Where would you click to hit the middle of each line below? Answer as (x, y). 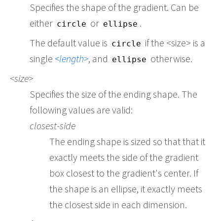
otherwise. (170, 59)
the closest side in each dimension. (118, 205)
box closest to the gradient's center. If (124, 173)
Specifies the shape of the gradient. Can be (114, 7)
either (42, 23)
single (42, 59)
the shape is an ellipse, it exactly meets (126, 189)
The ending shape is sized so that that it (127, 142)
